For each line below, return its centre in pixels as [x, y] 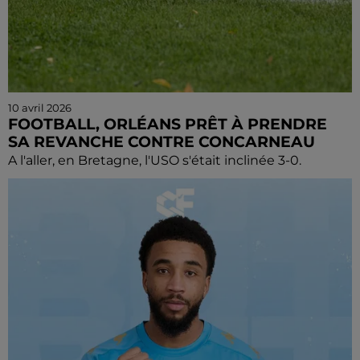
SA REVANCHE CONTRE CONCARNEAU [162, 142]
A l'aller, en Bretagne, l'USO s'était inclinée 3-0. [155, 160]
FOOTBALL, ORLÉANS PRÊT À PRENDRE [168, 124]
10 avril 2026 [40, 108]
